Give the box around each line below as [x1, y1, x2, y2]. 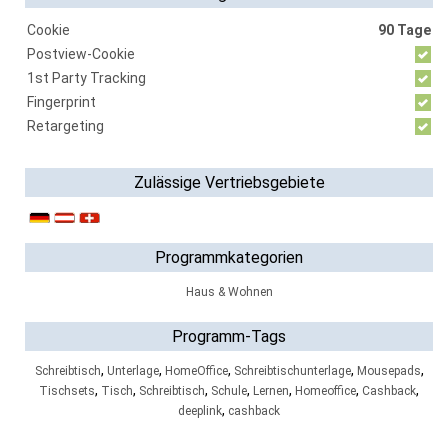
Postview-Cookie [27, 46, 135, 62]
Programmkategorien [155, 248, 303, 267]
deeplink [178, 404, 222, 418]
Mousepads [356, 364, 421, 378]
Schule [211, 384, 247, 398]
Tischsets [39, 384, 95, 398]
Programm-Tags [172, 327, 286, 346]
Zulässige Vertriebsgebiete [133, 173, 325, 192]
